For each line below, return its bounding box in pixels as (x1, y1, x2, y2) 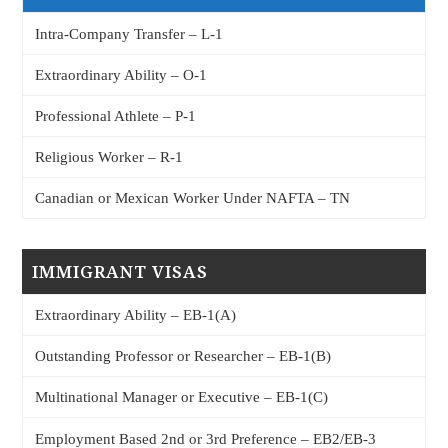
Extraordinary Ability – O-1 (34, 66, 207, 83)
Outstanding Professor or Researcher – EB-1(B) (34, 348, 331, 365)
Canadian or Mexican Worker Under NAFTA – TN (34, 190, 350, 207)
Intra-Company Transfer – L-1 (34, 25, 223, 42)
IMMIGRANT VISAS (32, 260, 209, 284)
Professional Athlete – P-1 (34, 107, 196, 124)
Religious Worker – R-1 (34, 148, 183, 165)
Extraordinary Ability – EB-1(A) (34, 307, 236, 324)
